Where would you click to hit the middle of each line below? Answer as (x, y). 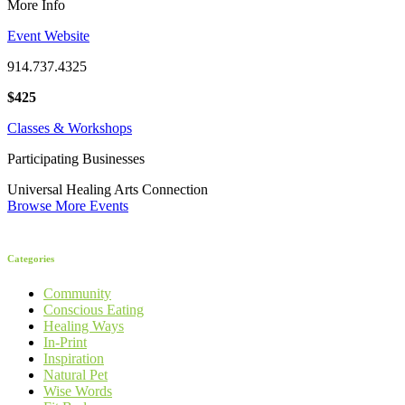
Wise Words (78, 391)
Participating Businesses (76, 158)
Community (77, 294)
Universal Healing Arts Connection (108, 189)
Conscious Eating (94, 310)
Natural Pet (75, 375)
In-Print (65, 343)
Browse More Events (68, 205)
